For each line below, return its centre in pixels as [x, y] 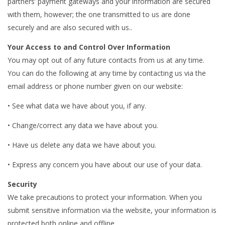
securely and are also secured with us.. [70, 28]
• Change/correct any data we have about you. [83, 126]
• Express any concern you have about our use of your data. [105, 165]
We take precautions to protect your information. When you [105, 197]
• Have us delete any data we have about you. [82, 145]
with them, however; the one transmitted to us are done [99, 15]
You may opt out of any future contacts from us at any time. [106, 60]
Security [22, 184]
